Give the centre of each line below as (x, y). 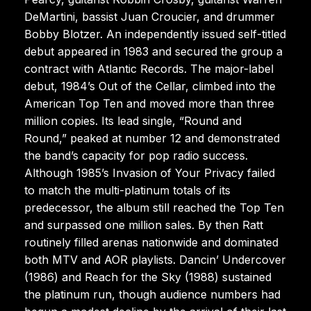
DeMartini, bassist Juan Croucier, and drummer (150, 16)
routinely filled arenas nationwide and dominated (151, 242)
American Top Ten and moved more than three (149, 103)
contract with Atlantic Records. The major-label (149, 68)
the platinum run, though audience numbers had (152, 294)
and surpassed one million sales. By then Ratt (144, 225)
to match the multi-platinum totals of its (127, 190)
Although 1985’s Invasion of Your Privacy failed (150, 173)
